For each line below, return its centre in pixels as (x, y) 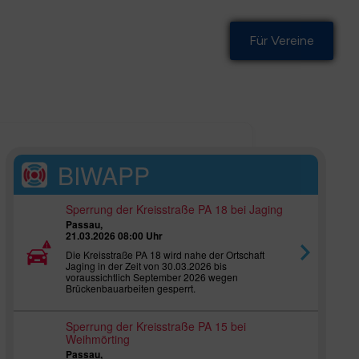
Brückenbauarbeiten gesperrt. (131, 288)
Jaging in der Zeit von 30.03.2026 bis (146, 266)
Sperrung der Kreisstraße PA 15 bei (156, 327)
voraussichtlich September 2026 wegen (152, 277)
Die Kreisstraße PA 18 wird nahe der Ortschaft (165, 255)
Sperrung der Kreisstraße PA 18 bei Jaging (174, 210)
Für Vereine (282, 41)
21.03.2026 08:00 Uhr (114, 236)
